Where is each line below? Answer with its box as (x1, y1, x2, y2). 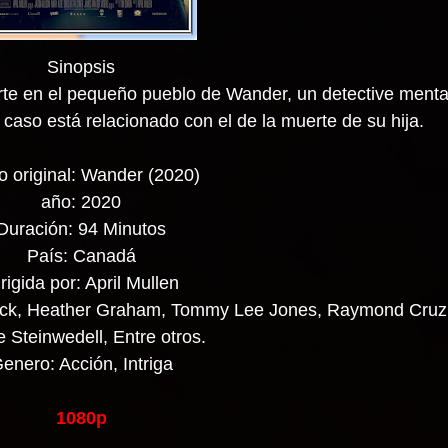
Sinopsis (47, 57, 116, 77)
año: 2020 (41, 192, 122, 212)
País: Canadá (26, 246, 136, 266)
